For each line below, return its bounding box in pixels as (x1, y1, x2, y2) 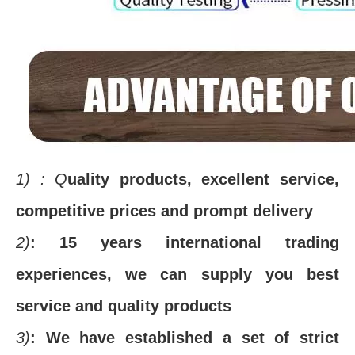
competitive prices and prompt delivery (16, 202, 318, 219)
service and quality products (16, 297, 231, 315)
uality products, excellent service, (67, 170, 340, 188)
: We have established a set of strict (30, 329, 339, 346)
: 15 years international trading (30, 234, 339, 251)
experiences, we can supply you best (16, 265, 339, 283)
